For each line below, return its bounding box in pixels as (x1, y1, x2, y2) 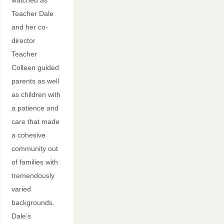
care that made (11, 117, 59, 126)
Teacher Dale (11, 9, 53, 18)
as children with (11, 90, 60, 99)
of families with (11, 158, 58, 166)
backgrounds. (11, 198, 54, 207)
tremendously (11, 171, 54, 180)
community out (11, 144, 58, 153)
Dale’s (11, 212, 31, 220)
